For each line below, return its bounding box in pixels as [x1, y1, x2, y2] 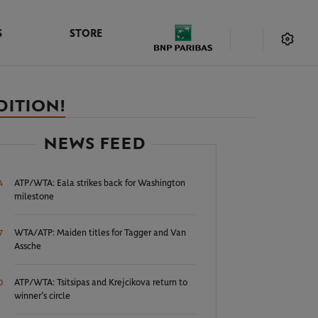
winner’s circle [14, 292, 71, 301]
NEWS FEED [43, 133, 146, 154]
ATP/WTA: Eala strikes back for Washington [14, 179, 186, 188]
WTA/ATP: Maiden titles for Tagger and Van [14, 229, 187, 238]
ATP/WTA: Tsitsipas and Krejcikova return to [14, 278, 188, 287]
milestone [14, 192, 55, 202]
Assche [14, 242, 42, 251]
